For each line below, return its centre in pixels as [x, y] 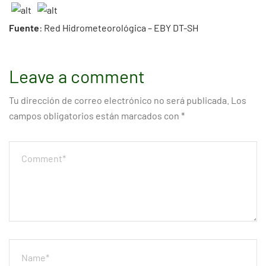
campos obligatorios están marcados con [95, 115]
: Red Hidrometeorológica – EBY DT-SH [119, 28]
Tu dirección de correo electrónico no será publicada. [119, 100]
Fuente [24, 28]
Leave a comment [77, 76]
